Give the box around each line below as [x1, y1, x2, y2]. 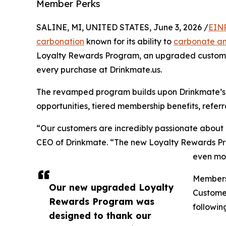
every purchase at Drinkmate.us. [36, 65, 162, 75]
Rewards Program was [49, 196, 154, 207]
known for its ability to [84, 36, 174, 47]
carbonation [36, 36, 84, 47]
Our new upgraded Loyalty [49, 182, 174, 193]
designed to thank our [49, 210, 151, 221]
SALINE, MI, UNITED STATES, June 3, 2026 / [36, 22, 208, 33]
